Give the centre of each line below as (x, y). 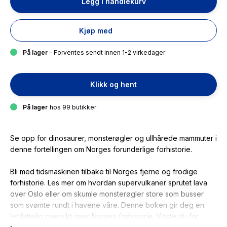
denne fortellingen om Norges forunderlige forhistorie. (101, 149)
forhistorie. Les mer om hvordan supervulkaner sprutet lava (109, 183)
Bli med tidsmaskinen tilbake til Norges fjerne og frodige (104, 172)
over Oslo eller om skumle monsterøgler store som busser (107, 194)
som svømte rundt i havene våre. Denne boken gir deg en (107, 205)
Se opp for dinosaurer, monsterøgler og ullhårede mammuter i (113, 138)
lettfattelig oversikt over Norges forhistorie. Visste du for (104, 216)
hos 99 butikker (73, 107)
